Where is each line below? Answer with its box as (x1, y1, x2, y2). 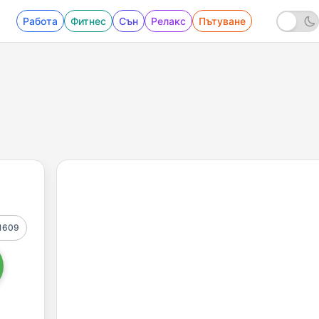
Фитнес (70, 15, 106, 27)
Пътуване (199, 15, 246, 27)
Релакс (151, 15, 186, 27)
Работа (23, 15, 58, 27)
